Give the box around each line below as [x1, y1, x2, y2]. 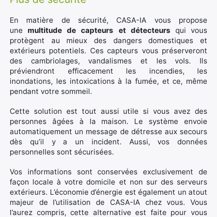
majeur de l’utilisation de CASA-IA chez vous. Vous [10, 198, 207, 207]
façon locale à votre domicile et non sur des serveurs [10, 177, 207, 186]
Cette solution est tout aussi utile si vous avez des [10, 107, 207, 116]
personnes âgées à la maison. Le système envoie [10, 117, 207, 126]
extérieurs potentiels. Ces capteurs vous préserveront [10, 46, 207, 55]
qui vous [170, 26, 208, 35]
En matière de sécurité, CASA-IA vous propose [10, 15, 207, 25]
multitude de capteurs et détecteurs [28, 26, 170, 35]
